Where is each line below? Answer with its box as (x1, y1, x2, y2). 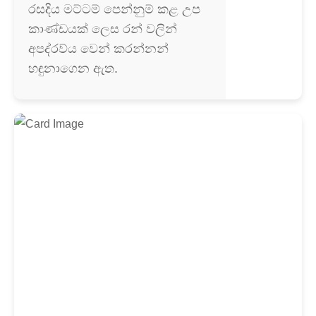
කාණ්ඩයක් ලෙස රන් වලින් (28, 22, 177, 36)
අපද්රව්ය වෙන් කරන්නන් (28, 42, 169, 56)
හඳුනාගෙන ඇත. (28, 61, 118, 75)
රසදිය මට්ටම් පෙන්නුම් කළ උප (28, 2, 200, 16)
